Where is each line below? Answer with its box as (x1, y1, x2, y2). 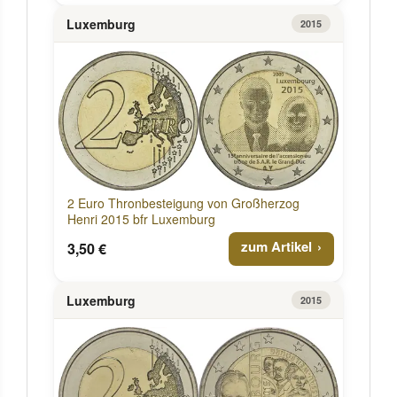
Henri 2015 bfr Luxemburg (67, 210, 215, 229)
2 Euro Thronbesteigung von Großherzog (67, 194, 300, 213)
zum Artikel (241, 237, 312, 257)
